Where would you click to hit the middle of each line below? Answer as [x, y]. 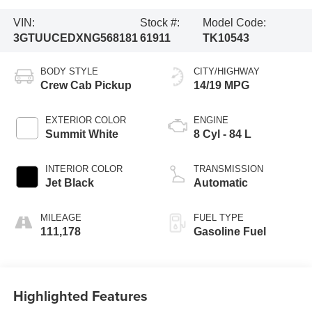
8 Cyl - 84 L [223, 134]
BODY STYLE [69, 72]
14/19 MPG [221, 86]
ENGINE [211, 120]
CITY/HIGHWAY [227, 72]
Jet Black [69, 183]
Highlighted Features [80, 295]
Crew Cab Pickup [86, 86]
